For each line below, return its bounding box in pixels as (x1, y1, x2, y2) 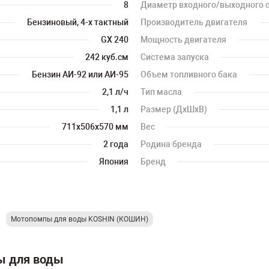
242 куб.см (85, 52, 128, 62)
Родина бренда (141, 139, 202, 149)
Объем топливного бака (141, 70, 237, 79)
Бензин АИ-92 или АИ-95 (32, 70, 128, 79)
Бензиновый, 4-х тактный (27, 17, 128, 27)
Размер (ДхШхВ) (141, 104, 207, 114)
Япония (99, 157, 128, 166)
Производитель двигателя (141, 17, 247, 27)
